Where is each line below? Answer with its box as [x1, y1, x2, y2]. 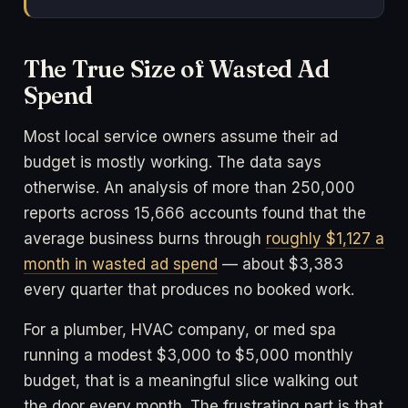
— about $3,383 [218, 255, 343, 274]
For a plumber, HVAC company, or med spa [24, 321, 336, 340]
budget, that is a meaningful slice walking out [24, 372, 358, 391]
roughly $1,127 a [266, 229, 384, 249]
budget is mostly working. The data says [24, 153, 321, 172]
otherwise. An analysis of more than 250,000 [24, 178, 355, 198]
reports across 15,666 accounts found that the [24, 204, 366, 223]
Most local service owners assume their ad [24, 127, 338, 147]
